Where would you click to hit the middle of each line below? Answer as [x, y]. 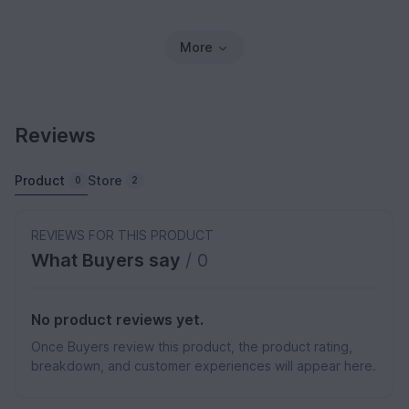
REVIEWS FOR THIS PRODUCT [122, 235]
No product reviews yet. [117, 319]
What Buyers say [108, 260]
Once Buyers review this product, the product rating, [192, 346]
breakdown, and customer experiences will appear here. [204, 365]
